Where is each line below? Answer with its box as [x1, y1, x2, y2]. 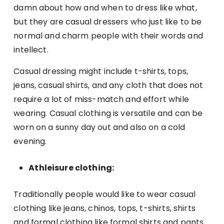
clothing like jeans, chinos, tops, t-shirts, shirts [13, 202, 195, 214]
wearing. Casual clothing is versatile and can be [13, 107, 203, 119]
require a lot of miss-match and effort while [13, 93, 189, 105]
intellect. [13, 44, 48, 56]
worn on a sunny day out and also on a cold [13, 121, 185, 133]
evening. [13, 135, 47, 147]
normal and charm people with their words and [13, 30, 203, 42]
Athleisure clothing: [28, 162, 114, 174]
